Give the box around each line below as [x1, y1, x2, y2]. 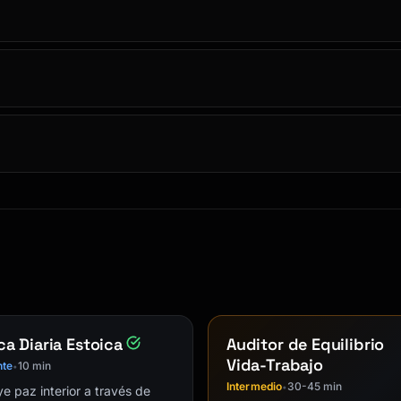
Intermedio [226, 380, 283, 393]
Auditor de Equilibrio [226, 334, 385, 354]
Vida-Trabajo [226, 354, 323, 375]
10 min [18, 359, 52, 372]
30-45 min [287, 380, 343, 393]
